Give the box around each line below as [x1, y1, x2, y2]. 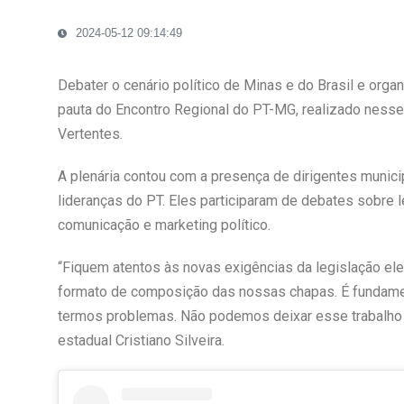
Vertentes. [57, 124, 123, 142]
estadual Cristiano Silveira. [57, 331, 225, 349]
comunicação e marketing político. [57, 216, 271, 234]
